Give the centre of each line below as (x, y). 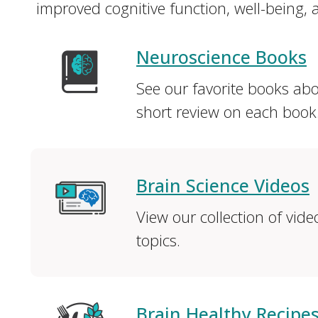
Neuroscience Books (221, 57)
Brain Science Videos (223, 185)
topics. (158, 240)
